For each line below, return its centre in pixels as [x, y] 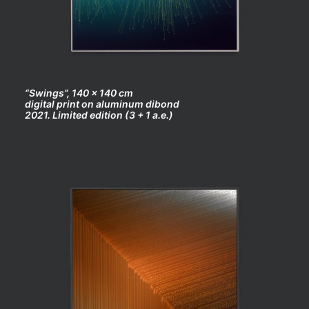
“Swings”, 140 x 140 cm [79, 93]
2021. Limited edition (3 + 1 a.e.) [99, 115]
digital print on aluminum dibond [102, 104]
